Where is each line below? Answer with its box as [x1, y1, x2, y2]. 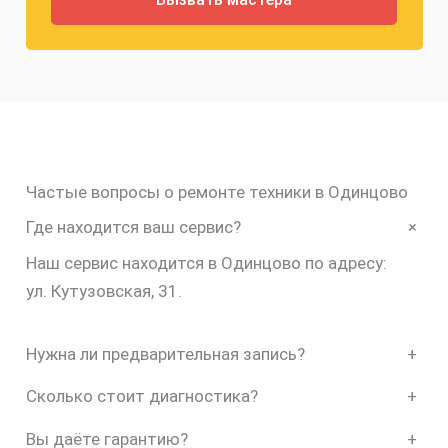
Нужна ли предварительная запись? [25, 343, 305, 364]
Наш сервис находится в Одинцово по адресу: [25, 252, 387, 273]
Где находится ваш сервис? [25, 217, 241, 238]
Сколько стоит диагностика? [25, 386, 258, 407]
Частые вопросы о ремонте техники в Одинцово [25, 181, 408, 202]
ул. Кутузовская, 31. [25, 280, 182, 301]
